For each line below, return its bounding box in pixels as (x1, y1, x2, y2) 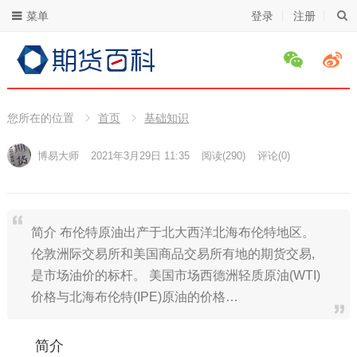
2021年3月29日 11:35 (90, 150, 190, 162)
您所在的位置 (6, 112, 74, 124)
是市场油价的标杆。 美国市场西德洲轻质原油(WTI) (30, 269, 320, 282)
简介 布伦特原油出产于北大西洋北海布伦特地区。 (30, 226, 315, 239)
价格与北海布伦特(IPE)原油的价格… (30, 290, 238, 304)
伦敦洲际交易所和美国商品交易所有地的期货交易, (30, 247, 315, 261)
